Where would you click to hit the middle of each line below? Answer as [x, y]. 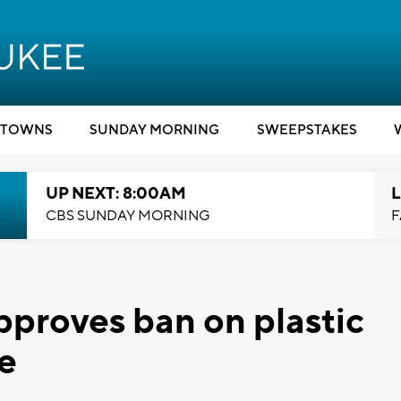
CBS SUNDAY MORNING [128, 216]
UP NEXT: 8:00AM [115, 194]
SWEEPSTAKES [307, 130]
